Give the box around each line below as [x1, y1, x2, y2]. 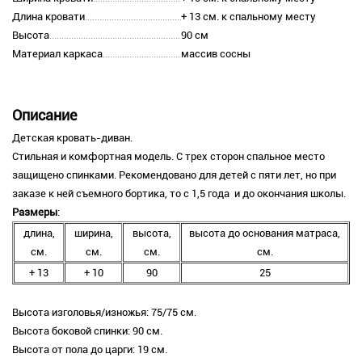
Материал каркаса [12, 47, 103, 60]
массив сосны [181, 47, 250, 60]
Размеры [12, 205, 57, 218]
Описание [12, 106, 77, 124]
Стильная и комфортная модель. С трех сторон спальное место [12, 149, 325, 162]
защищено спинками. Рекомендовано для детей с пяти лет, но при [12, 168, 336, 181]
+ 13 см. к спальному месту [181, 10, 316, 23]
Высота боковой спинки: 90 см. [12, 324, 162, 337]
